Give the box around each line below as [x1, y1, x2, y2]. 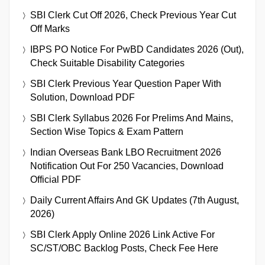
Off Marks [30, 23, 70, 34]
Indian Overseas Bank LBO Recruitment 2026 [30, 147, 221, 157]
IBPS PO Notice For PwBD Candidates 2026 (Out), [30, 44, 244, 54]
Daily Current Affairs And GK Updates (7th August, [30, 195, 239, 205]
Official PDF [30, 174, 81, 185]
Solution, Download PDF [30, 92, 135, 102]
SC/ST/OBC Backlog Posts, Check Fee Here [30, 243, 218, 253]
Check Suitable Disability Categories [30, 57, 185, 68]
